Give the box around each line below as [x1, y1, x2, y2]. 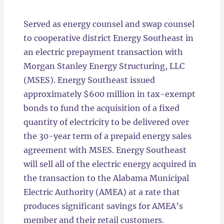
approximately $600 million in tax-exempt [23, 89, 195, 99]
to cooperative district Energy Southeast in [23, 33, 193, 43]
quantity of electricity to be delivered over [23, 117, 189, 127]
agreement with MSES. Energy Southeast [23, 145, 186, 155]
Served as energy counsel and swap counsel [23, 19, 194, 29]
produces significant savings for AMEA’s [23, 201, 183, 211]
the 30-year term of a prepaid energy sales [23, 131, 191, 141]
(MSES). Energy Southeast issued [23, 75, 155, 85]
